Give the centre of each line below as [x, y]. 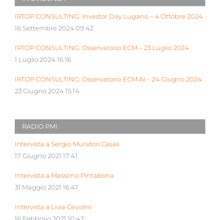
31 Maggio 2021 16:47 [47, 188]
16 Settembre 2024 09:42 [54, 28]
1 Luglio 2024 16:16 [43, 60]
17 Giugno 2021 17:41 [46, 156]
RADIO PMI [40, 126]
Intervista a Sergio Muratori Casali [67, 144]
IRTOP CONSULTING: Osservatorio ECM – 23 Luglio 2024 [102, 48]
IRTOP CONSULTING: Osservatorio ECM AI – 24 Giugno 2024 [108, 80]
